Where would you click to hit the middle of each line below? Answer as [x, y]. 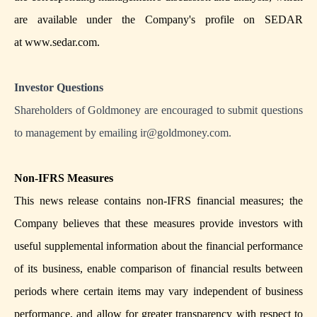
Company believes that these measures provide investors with [158, 224]
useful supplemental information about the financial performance [158, 246]
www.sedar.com [61, 42]
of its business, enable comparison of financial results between [158, 269]
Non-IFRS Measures [64, 178]
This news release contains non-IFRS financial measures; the [158, 201]
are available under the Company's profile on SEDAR [158, 20]
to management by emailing [77, 133]
